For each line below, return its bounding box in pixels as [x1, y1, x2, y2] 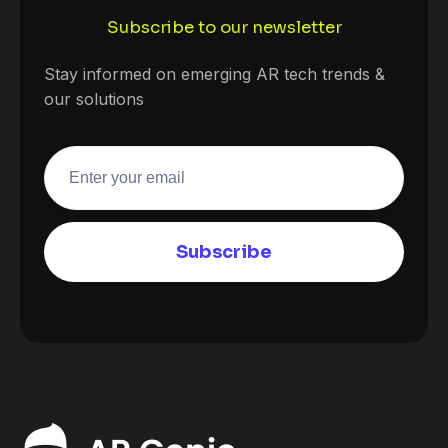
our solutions [44, 88, 144, 109]
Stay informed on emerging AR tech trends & [44, 63, 385, 84]
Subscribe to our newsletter [106, 17, 342, 39]
